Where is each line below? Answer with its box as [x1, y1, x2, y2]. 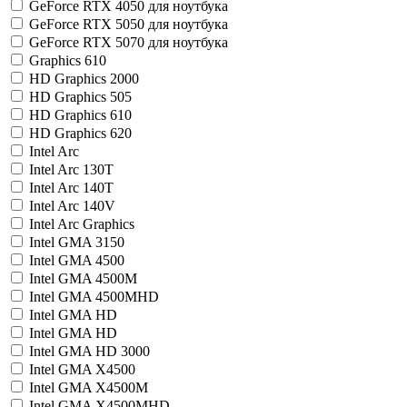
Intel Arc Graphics [29, 216, 134, 232]
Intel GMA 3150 [29, 234, 124, 250]
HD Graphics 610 [29, 107, 132, 123]
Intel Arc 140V [29, 198, 115, 213]
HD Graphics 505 [29, 89, 132, 104]
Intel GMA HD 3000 [29, 343, 150, 359]
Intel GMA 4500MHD [29, 289, 159, 304]
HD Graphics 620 [29, 125, 132, 141]
